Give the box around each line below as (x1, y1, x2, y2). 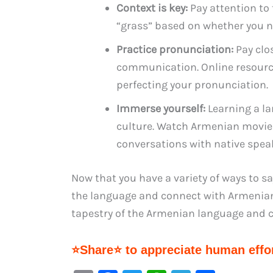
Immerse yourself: (116, 101, 205, 115)
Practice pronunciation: (116, 42, 233, 56)
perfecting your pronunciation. (116, 77, 268, 91)
